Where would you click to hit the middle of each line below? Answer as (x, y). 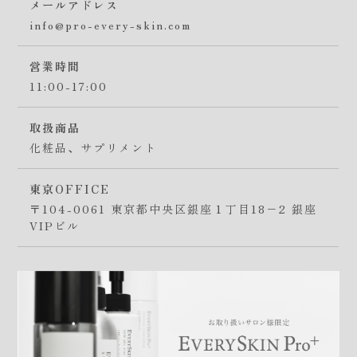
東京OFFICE (70, 189)
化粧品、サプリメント (94, 147)
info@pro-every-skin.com (111, 25)
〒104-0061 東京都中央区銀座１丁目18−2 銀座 (174, 209)
